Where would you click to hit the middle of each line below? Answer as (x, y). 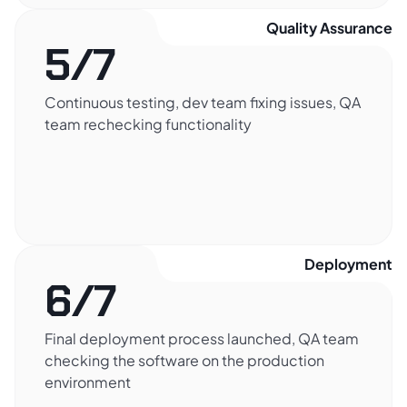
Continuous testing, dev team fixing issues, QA (203, 103)
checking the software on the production (184, 361)
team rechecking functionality (148, 124)
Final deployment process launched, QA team (202, 339)
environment (88, 382)
